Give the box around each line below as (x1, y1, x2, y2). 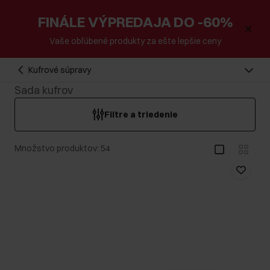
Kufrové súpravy (28, 64, 92, 75)
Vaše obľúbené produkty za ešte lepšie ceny (49, 36, 221, 46)
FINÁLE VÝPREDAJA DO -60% (37, 13, 233, 31)
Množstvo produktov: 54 (14, 143, 110, 154)
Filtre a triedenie (104, 109, 178, 120)
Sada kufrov (14, 83, 73, 97)
